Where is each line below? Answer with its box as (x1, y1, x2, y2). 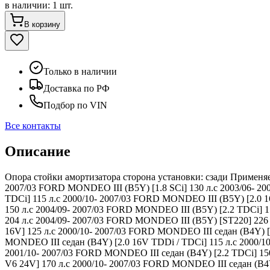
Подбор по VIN (43, 99, 107, 110)
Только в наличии (43, 66, 117, 77)
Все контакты (5, 120, 61, 131)
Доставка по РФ (43, 83, 110, 93)
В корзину (24, 19, 60, 29)
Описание (5, 143, 71, 159)
